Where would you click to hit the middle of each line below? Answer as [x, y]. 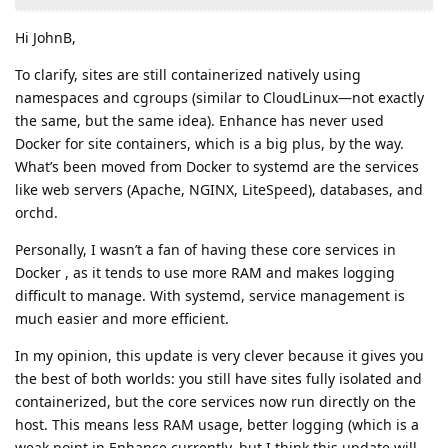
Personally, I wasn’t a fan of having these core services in [205, 250]
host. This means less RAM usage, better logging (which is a [217, 425]
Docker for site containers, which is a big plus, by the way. [209, 144]
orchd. [36, 213]
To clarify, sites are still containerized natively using [188, 75]
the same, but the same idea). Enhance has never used [199, 121]
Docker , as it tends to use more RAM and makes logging [205, 273]
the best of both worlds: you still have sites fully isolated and [218, 379]
